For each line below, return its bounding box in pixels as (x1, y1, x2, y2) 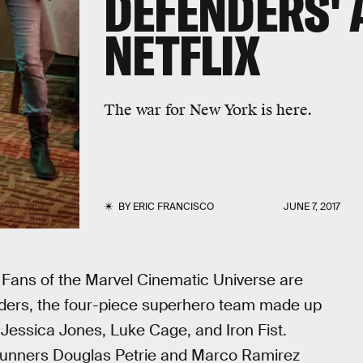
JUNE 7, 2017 (284, 200, 341, 213)
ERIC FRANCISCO (132, 200, 214, 213)
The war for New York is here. (103, 100, 312, 119)
